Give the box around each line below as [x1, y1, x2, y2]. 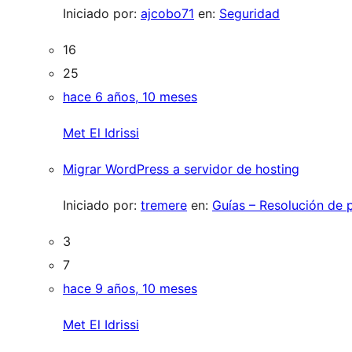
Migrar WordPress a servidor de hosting [63, 161, 299, 177]
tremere [141, 197, 187, 213]
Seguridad [219, 5, 280, 21]
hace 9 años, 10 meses [63, 280, 197, 296]
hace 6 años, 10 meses [63, 89, 197, 104]
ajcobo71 [141, 5, 194, 21]
